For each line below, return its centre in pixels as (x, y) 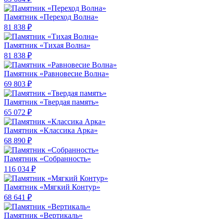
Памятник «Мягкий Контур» (52, 187)
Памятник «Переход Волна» (51, 17)
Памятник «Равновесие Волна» (56, 74)
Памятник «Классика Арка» (51, 131)
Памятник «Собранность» (47, 159)
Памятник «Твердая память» (51, 102)
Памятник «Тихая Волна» (47, 45)
